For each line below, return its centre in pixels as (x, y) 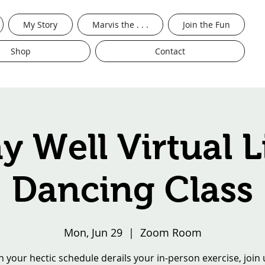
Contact (170, 51)
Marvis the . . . (120, 24)
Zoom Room (171, 232)
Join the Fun (206, 24)
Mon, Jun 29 (93, 232)
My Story (41, 24)
